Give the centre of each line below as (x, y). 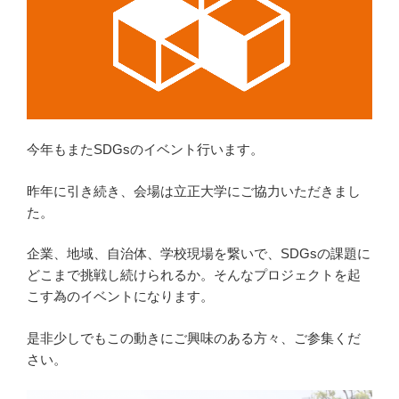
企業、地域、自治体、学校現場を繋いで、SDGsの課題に (199, 254)
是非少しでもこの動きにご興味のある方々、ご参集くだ (194, 338)
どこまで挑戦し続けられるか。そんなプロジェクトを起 (194, 275)
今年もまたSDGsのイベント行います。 (145, 150)
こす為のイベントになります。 (120, 297)
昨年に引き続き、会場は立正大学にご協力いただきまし (194, 191)
